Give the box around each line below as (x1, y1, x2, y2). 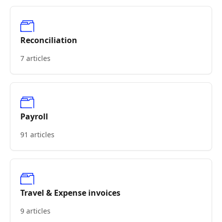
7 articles (20, 54, 51, 63)
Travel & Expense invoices (20, 187, 120, 198)
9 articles (20, 206, 51, 216)
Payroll (20, 111, 48, 122)
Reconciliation (20, 35, 77, 46)
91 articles (20, 130, 55, 139)
